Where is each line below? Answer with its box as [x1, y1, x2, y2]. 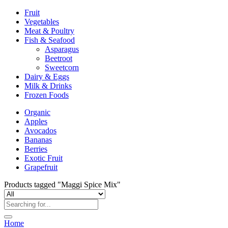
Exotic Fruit [24, 154, 63, 162]
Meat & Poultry [24, 26, 74, 35]
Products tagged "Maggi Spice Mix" [4, 180, 121, 189]
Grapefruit [24, 163, 58, 172]
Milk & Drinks [24, 81, 72, 90]
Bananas [24, 135, 52, 144]
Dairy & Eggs [24, 72, 69, 81]
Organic [24, 108, 50, 117]
